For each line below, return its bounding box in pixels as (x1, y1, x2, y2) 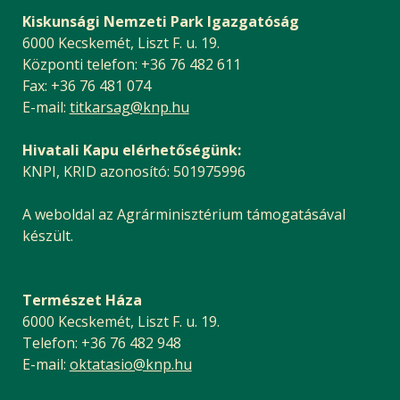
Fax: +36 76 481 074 (21, 76, 151, 96)
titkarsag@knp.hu (69, 97, 189, 118)
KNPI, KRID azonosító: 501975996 (21, 162, 246, 182)
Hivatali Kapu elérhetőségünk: (21, 140, 241, 161)
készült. (21, 226, 73, 246)
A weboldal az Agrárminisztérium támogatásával (21, 204, 346, 225)
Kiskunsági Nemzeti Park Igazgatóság (21, 12, 299, 32)
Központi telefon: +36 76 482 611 (21, 54, 241, 75)
